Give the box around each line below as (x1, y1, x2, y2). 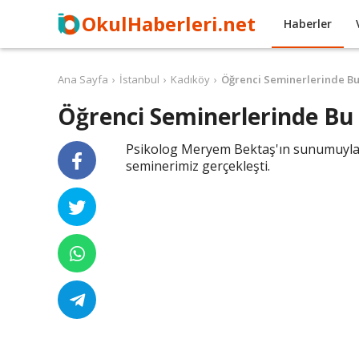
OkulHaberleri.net (82, 10, 256, 37)
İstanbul (119, 72, 159, 87)
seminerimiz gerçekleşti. (125, 157, 273, 175)
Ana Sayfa (58, 72, 108, 87)
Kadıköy (171, 72, 210, 87)
